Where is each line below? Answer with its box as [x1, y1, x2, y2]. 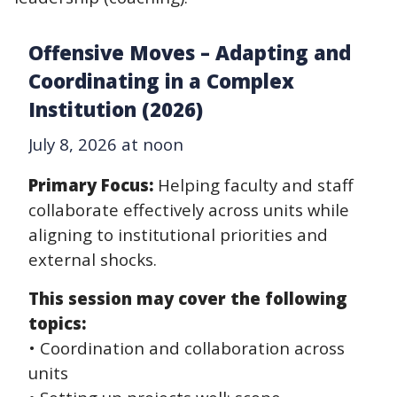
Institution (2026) [28, 95, 203, 122]
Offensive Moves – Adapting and [28, 38, 351, 66]
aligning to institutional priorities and [28, 222, 328, 245]
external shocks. [28, 247, 157, 270]
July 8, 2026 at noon [28, 132, 183, 155]
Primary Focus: [28, 173, 158, 196]
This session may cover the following [28, 286, 347, 309]
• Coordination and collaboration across [28, 336, 345, 359]
